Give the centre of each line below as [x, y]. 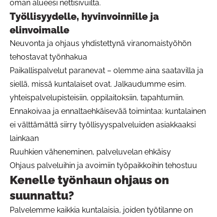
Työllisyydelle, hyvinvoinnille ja [84, 16]
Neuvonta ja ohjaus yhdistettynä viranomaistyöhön [101, 43]
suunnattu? [42, 195]
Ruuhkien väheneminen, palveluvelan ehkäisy [90, 152]
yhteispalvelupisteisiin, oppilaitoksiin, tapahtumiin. [97, 97]
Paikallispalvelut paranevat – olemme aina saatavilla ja [107, 70]
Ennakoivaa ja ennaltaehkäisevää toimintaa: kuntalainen [108, 111]
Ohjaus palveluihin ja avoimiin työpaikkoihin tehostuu [103, 165]
